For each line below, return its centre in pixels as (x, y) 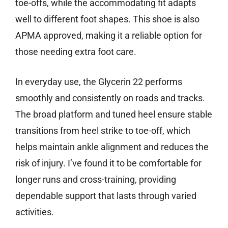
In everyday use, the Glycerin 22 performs (99, 82)
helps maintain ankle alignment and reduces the (112, 147)
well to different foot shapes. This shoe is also (107, 19)
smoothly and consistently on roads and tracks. (110, 98)
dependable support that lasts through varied (106, 196)
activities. (35, 212)
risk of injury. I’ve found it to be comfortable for (108, 163)
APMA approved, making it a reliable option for (109, 36)
